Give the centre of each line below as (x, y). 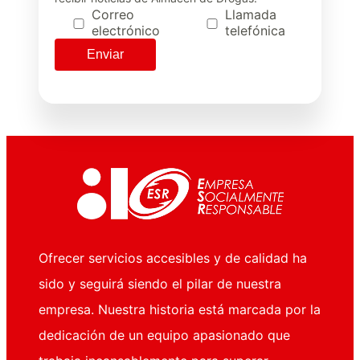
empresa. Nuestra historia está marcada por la (180, 310)
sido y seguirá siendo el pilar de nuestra (160, 284)
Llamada (251, 15)
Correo (113, 15)
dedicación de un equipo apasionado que (164, 335)
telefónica (255, 31)
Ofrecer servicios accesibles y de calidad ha (173, 258)
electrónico (126, 31)
